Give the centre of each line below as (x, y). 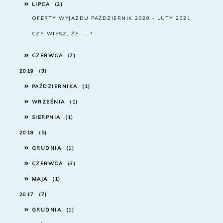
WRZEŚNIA (50, 102)
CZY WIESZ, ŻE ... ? (62, 34)
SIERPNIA (47, 117)
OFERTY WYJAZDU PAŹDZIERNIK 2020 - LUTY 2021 (111, 18)
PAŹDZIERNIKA (56, 87)
